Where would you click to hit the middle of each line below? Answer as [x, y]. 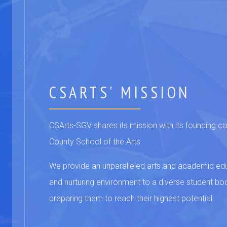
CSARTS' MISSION [120, 92]
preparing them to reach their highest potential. [132, 198]
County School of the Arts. [97, 141]
